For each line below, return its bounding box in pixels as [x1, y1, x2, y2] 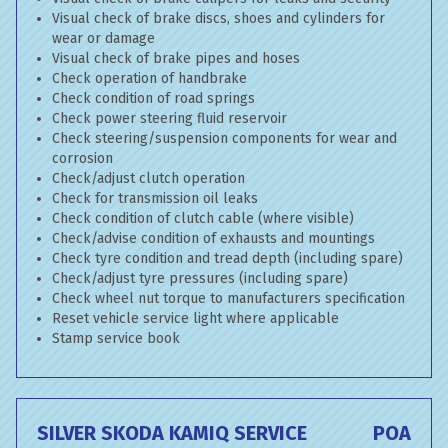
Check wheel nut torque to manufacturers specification [52, 290, 405, 307]
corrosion [52, 150, 113, 167]
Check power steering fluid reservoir [52, 110, 287, 127]
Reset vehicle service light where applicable [52, 310, 339, 327]
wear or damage [52, 30, 155, 47]
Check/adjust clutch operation [52, 170, 245, 187]
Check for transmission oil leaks [52, 190, 258, 207]
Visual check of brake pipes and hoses [52, 50, 300, 67]
